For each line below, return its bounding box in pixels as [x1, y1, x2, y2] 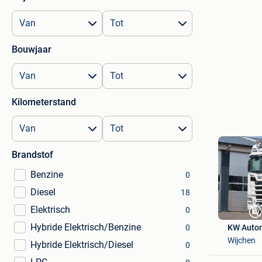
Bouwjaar [12, 44, 51, 55]
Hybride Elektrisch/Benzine [30, 222, 141, 233]
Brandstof [12, 149, 53, 160]
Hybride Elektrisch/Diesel [30, 239, 133, 250]
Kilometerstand [12, 96, 76, 108]
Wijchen [227, 235, 256, 245]
